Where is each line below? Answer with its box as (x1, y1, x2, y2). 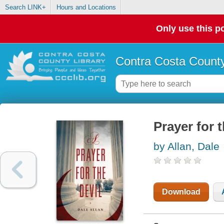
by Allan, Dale (153, 140, 219, 152)
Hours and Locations (56, 3, 116, 11)
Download (161, 187, 200, 196)
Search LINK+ (4, 3, 46, 11)
